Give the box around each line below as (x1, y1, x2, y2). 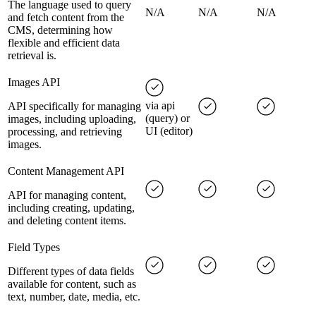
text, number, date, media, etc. (8, 291, 140, 303)
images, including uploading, (8, 113, 136, 126)
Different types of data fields (8, 265, 134, 278)
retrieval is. (8, 49, 56, 62)
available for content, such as (8, 278, 136, 291)
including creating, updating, (8, 202, 135, 214)
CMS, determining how (8, 24, 113, 37)
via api (145, 99, 175, 112)
